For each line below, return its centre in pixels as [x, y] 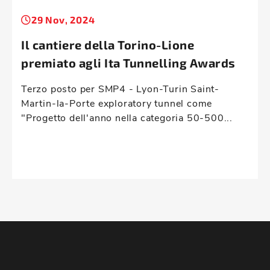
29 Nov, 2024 [63, 20]
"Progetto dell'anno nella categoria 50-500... [127, 118]
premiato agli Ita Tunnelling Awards [128, 63]
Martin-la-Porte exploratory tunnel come [117, 103]
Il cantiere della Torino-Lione [108, 45]
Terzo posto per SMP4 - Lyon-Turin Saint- [120, 89]
